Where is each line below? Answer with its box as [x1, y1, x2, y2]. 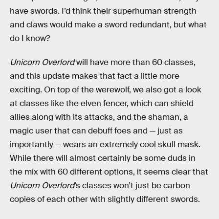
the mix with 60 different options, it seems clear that [10, 167, 208, 177]
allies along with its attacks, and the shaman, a [10, 112, 188, 123]
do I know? [10, 33, 50, 44]
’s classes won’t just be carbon [74, 180, 190, 191]
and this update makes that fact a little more [10, 71, 179, 82]
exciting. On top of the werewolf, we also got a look [10, 85, 201, 95]
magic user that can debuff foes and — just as [10, 126, 183, 136]
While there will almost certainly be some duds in [10, 153, 196, 164]
